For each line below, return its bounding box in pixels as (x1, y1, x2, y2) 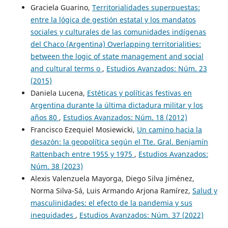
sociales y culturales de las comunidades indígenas (30, 26, 206, 37)
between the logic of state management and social (30, 51, 204, 61)
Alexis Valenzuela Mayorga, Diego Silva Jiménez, (30, 173, 194, 183)
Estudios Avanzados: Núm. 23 (106, 63, 207, 73)
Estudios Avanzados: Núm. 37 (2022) (79, 210, 204, 220)
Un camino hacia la (136, 124, 202, 134)
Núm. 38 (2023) (30, 161, 83, 171)
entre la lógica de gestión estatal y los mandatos (30, 14, 196, 24)
